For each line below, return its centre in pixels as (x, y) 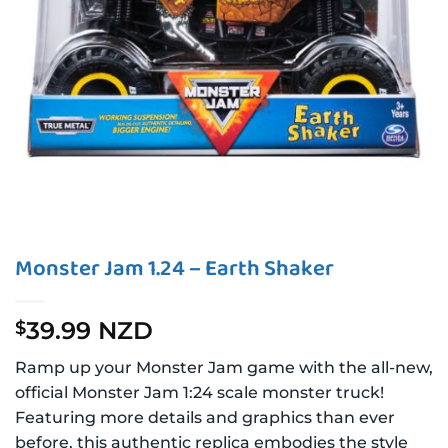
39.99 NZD (89, 330)
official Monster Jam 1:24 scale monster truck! (199, 392)
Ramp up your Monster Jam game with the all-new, (224, 367)
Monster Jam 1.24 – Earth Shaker (174, 269)
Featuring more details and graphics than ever (205, 417)
